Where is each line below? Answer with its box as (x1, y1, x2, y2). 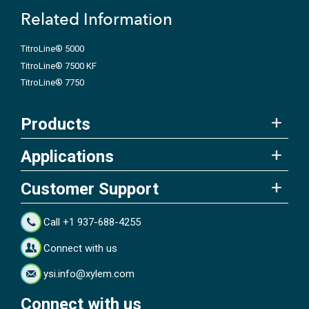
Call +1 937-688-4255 (43, 216, 141, 229)
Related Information (21, 9, 172, 30)
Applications (21, 146, 114, 166)
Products (21, 114, 90, 134)
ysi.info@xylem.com (43, 268, 135, 281)
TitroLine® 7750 (21, 77, 84, 88)
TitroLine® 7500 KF (21, 60, 97, 71)
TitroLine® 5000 (21, 43, 84, 54)
